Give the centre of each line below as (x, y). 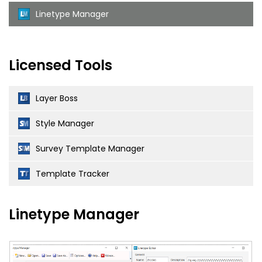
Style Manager (65, 123)
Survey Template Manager (90, 148)
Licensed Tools (61, 65)
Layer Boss (57, 98)
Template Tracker (73, 173)
